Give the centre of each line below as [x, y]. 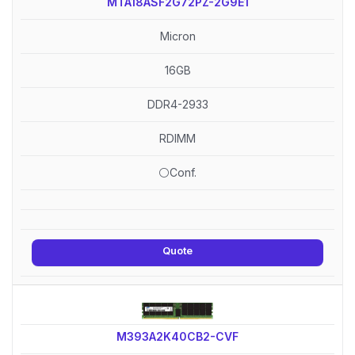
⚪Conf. [177, 172]
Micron [177, 36]
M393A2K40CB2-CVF [177, 336]
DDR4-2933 [177, 104]
